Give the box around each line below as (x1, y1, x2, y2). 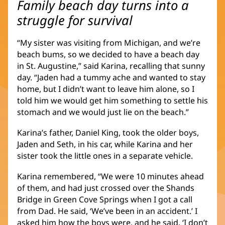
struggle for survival (17, 11, 133, 29)
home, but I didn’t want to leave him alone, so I (17, 83, 194, 94)
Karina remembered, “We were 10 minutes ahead (17, 170, 204, 182)
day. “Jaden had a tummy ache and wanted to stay (17, 71, 205, 83)
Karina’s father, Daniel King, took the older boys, (17, 127, 199, 138)
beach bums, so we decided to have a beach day (17, 48, 199, 60)
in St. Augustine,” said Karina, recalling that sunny (17, 60, 205, 71)
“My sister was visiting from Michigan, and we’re (17, 37, 200, 48)
